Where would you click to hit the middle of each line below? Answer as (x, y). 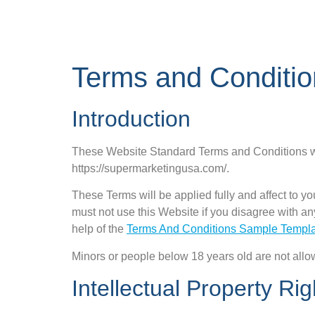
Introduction (131, 119)
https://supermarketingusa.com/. (150, 168)
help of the (99, 229)
